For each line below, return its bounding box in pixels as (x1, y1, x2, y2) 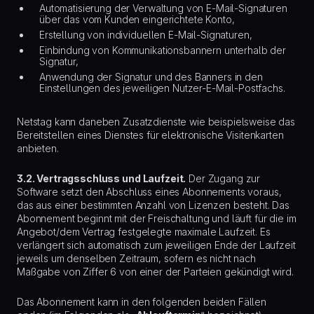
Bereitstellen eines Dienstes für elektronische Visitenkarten (17, 129, 284, 141)
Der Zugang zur (186, 172, 261, 184)
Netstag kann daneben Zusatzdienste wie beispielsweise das (17, 116, 296, 128)
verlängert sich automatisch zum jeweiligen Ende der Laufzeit (17, 239, 296, 251)
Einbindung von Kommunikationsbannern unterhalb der (39, 44, 286, 56)
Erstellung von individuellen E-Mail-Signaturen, (39, 29, 252, 41)
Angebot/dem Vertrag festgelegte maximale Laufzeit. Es (17, 226, 271, 238)
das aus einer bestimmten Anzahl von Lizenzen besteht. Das (17, 199, 290, 211)
